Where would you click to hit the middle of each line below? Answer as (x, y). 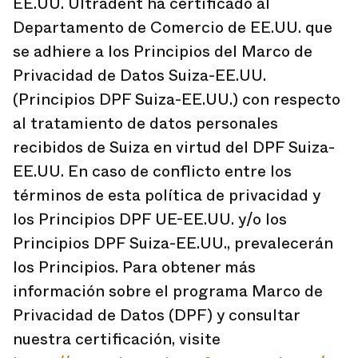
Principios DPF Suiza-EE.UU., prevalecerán (173, 243)
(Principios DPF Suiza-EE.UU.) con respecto (177, 99)
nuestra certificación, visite (117, 339)
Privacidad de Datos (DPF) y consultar (156, 315)
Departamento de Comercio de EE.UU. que (173, 28)
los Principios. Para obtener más (134, 267)
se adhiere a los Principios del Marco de (163, 52)
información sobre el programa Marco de (168, 291)
